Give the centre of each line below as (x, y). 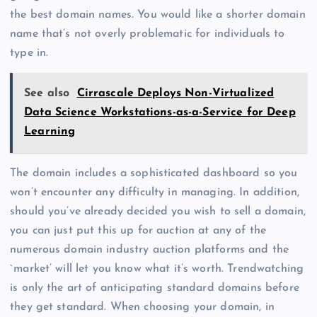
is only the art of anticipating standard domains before (155, 288)
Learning (50, 132)
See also (47, 94)
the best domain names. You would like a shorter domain (158, 15)
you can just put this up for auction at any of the (138, 231)
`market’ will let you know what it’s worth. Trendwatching (157, 269)
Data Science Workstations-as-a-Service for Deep (160, 113)
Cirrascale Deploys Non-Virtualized (175, 94)
